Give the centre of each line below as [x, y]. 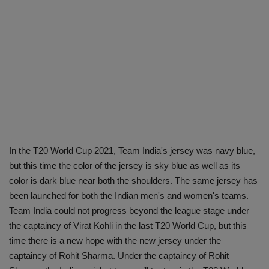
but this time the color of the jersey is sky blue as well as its [125, 166]
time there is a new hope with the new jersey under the [115, 241]
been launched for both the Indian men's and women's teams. [129, 196]
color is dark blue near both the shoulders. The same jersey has [133, 181]
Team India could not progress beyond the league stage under [129, 211]
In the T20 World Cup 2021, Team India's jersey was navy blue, [132, 151]
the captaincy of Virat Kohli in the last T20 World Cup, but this [128, 226]
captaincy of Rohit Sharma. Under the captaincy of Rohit [119, 256]
